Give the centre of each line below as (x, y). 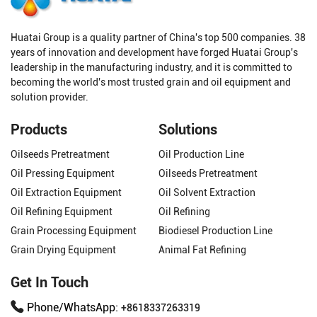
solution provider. (50, 97)
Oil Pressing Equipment (63, 173)
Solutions (188, 129)
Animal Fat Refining (202, 249)
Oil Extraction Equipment (66, 192)
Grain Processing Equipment (74, 230)
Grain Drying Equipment (63, 249)
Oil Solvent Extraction (207, 192)
